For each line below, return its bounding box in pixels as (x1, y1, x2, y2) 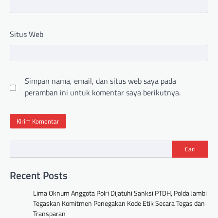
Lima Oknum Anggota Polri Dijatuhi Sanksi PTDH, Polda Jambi (33, 187, 207, 198)
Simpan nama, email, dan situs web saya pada (25, 75, 176, 87)
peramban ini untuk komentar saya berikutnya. (25, 87, 181, 99)
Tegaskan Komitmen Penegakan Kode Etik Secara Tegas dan (33, 198, 205, 208)
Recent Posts (10, 167, 68, 183)
